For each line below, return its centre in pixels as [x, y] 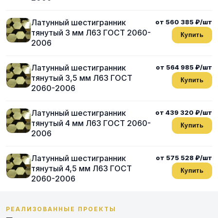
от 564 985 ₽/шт [184, 67]
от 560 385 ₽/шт [184, 22]
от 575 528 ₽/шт [184, 157]
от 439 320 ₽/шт [184, 112]
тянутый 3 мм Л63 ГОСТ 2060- [91, 32]
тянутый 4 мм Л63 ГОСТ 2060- [91, 123]
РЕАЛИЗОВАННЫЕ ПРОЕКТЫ [61, 209]
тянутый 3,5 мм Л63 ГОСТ [82, 78]
